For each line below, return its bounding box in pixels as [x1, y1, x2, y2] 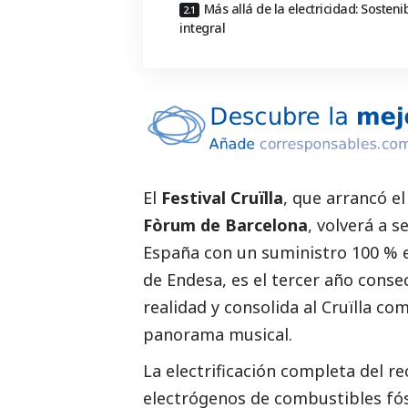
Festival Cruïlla [161, 186, 283, 209]
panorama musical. [143, 322, 292, 345]
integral [179, 19, 225, 37]
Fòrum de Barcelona [143, 213, 308, 236]
